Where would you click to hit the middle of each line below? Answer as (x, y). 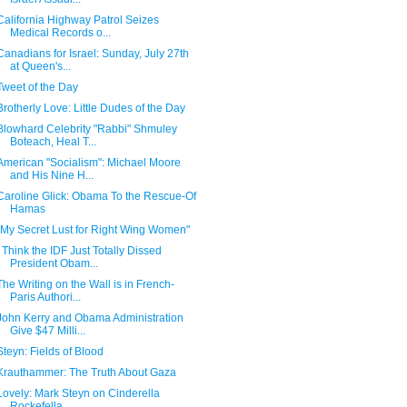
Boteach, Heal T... (53, 142)
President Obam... (54, 263)
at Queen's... (40, 66)
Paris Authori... (45, 297)
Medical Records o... (60, 33)
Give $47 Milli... (47, 331)
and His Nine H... (51, 175)
